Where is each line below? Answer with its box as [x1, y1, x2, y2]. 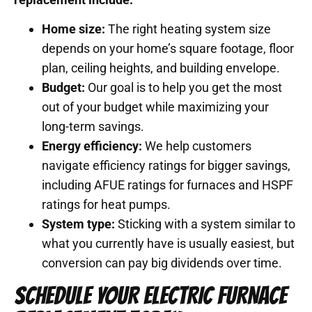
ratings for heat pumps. [42, 197, 171, 212]
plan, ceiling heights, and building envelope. [42, 61, 280, 76]
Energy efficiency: [42, 139, 142, 154]
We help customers [142, 139, 251, 154]
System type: [42, 217, 115, 232]
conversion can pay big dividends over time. [42, 256, 282, 271]
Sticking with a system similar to [115, 217, 295, 232]
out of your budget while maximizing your [42, 100, 269, 115]
